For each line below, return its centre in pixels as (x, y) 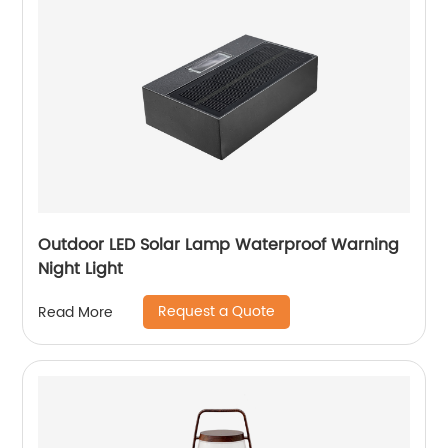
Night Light (81, 269)
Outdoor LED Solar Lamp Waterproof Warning (219, 245)
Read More (76, 312)
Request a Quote (217, 312)
